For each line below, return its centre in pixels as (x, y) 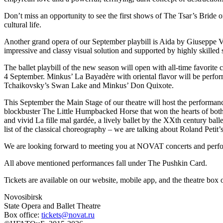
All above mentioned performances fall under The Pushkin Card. (106, 163)
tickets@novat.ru (68, 215)
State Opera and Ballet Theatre (52, 206)
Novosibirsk (23, 197)
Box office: (23, 215)
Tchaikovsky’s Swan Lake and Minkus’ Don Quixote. (89, 85)
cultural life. (23, 24)
